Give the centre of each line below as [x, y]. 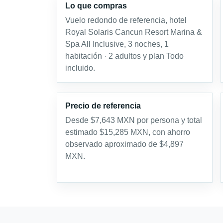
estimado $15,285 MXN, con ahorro [128, 132]
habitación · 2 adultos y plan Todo [124, 56]
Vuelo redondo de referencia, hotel [126, 20]
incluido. [80, 68]
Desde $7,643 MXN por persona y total [134, 120]
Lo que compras [96, 5]
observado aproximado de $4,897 [124, 144]
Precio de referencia [103, 106]
